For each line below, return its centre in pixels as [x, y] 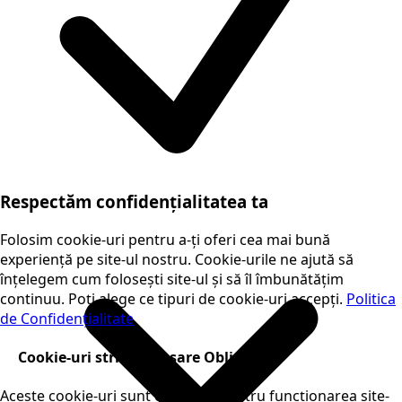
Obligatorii [243, 358]
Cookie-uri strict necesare [109, 358]
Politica [371, 298]
